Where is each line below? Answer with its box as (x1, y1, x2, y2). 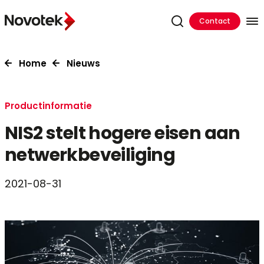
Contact (199, 16, 230, 26)
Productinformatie (5, 100, 92, 112)
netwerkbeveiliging (5, 143, 176, 167)
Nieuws (67, 57, 100, 70)
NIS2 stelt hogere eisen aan (5, 121, 240, 146)
